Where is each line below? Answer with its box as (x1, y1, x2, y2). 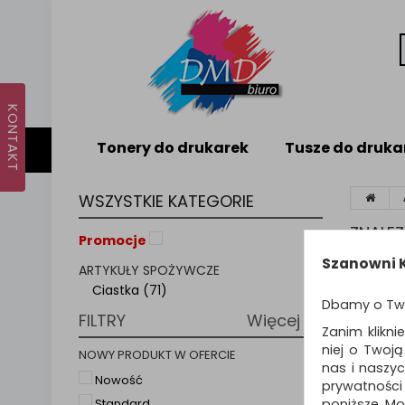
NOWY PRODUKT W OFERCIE (79, 345, 236, 363)
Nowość (95, 371, 143, 389)
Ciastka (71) (92, 280, 167, 299)
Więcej (247, 308, 305, 332)
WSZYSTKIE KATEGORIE (79, 190, 254, 212)
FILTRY (79, 308, 126, 332)
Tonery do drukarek (97, 137, 249, 158)
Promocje (79, 231, 146, 250)
